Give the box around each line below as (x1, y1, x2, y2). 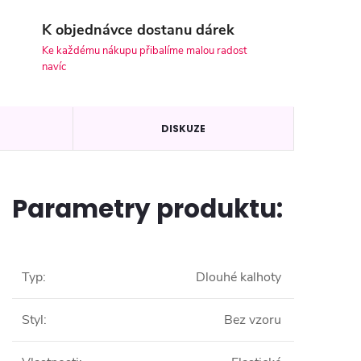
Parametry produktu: (12, 190, 283, 226)
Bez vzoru (224, 310, 281, 329)
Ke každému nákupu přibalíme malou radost (42, 44, 247, 59)
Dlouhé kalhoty (196, 268, 281, 286)
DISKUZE (160, 121, 205, 135)
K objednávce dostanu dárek (42, 20, 234, 40)
